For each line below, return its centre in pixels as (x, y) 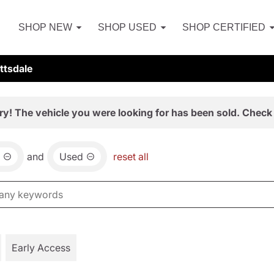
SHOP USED (127, 27)
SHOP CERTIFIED (224, 27)
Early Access (41, 248)
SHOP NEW (45, 27)
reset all (131, 157)
